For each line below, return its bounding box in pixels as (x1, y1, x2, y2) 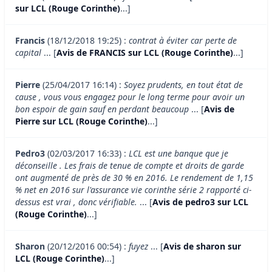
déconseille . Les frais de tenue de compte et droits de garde (15, 160, 244, 172)
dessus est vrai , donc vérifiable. (15, 196, 137, 208)
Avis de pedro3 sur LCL (152, 196, 248, 208)
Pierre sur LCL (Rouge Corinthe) (15, 115, 148, 127)
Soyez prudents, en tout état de (124, 79, 243, 91)
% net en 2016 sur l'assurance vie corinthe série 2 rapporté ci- (15, 184, 251, 196)
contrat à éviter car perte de (129, 35, 237, 47)
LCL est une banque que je (129, 148, 228, 160)
